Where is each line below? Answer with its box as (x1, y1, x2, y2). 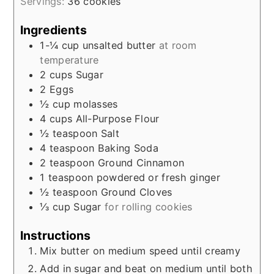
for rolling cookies (105, 200, 193, 213)
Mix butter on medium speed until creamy (40, 245, 241, 257)
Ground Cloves (100, 185, 172, 198)
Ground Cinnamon (97, 156, 185, 169)
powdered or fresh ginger (96, 171, 220, 183)
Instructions (20, 228, 91, 243)
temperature (40, 53, 99, 66)
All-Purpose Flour (75, 112, 160, 125)
